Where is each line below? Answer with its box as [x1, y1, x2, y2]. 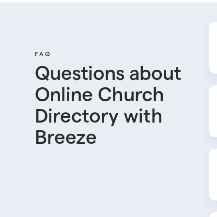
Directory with [35, 107, 163, 126]
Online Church [35, 85, 164, 105]
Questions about [35, 64, 181, 84]
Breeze [35, 128, 97, 148]
